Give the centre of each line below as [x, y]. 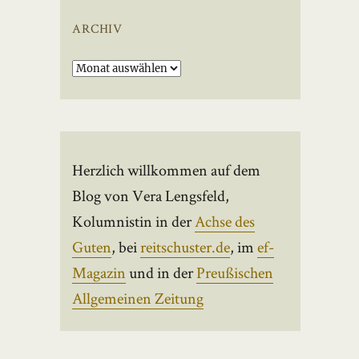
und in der [161, 272]
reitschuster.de [186, 246]
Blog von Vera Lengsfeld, [151, 195]
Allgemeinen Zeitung [138, 298]
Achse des [225, 221]
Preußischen [235, 272]
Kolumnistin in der [134, 221]
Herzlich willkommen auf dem [167, 169]
